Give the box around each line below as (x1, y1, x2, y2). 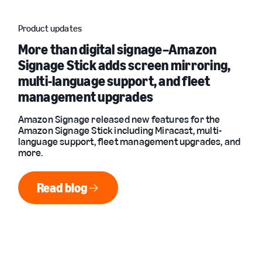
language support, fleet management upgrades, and (18, 135, 241, 148)
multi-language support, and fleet (18, 73, 211, 89)
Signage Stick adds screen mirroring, (18, 57, 231, 74)
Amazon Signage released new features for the (18, 113, 220, 126)
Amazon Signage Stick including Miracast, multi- (18, 124, 222, 137)
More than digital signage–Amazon (18, 41, 217, 58)
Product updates (18, 23, 82, 34)
